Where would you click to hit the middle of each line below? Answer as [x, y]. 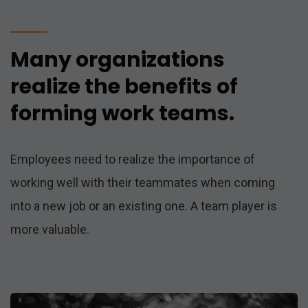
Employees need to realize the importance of [133, 159]
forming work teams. [122, 113]
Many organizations [118, 60]
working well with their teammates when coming [143, 183]
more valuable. [50, 229]
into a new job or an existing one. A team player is [144, 206]
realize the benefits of [124, 87]
